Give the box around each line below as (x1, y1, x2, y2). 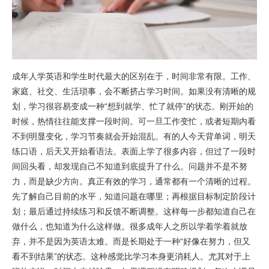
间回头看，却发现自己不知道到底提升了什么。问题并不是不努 (12, 162, 247, 171)
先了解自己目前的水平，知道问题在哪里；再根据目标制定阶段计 (12, 192, 256, 201)
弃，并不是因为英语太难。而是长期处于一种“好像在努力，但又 (12, 237, 250, 246)
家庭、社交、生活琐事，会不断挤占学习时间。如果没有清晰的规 (12, 86, 256, 96)
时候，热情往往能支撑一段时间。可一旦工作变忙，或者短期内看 (12, 116, 256, 126)
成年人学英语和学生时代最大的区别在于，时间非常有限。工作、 (12, 71, 256, 81)
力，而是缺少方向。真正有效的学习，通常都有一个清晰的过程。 (12, 177, 256, 186)
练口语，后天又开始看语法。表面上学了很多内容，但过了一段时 (12, 147, 256, 156)
